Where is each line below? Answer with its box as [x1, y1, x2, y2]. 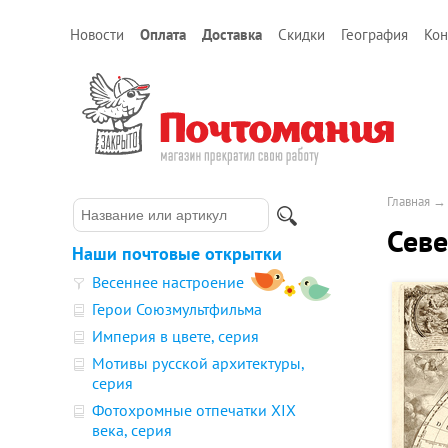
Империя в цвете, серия [92, 326, 259, 346]
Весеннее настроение [92, 272, 244, 292]
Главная [387, 193, 430, 210]
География [341, 25, 408, 44]
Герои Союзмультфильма [92, 299, 262, 319]
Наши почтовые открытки [72, 242, 282, 265]
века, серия [92, 420, 172, 440]
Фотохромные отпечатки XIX [92, 400, 296, 420]
